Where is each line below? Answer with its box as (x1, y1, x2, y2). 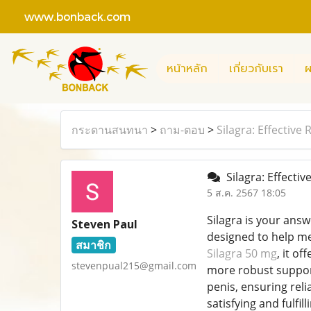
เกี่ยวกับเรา (229, 60, 283, 77)
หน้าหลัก (167, 60, 208, 77)
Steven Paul (72, 217, 137, 232)
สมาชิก (76, 237, 112, 253)
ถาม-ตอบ (160, 122, 205, 137)
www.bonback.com (10, 9, 131, 23)
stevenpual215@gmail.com (72, 259, 196, 272)
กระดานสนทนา (72, 122, 148, 137)
